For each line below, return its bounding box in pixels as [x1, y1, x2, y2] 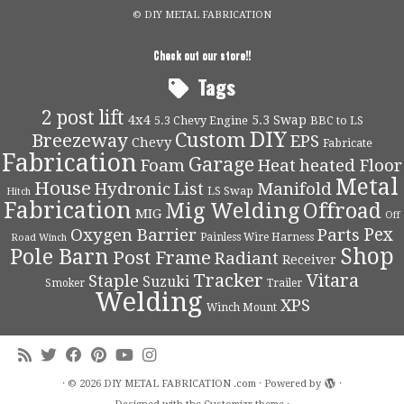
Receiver [282, 252, 336, 267]
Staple [88, 271, 139, 291]
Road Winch [11, 232, 67, 243]
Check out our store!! [153, 48, 251, 62]
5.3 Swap [251, 113, 307, 127]
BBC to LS [309, 114, 363, 127]
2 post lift [41, 106, 124, 129]
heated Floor [299, 156, 402, 176]
